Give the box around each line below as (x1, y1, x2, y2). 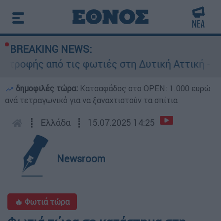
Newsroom (57, 152, 106, 165)
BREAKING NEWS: (10, 43, 92, 55)
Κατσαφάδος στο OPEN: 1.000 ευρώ (80, 83, 211, 93)
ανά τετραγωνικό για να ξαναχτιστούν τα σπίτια (5, 95, 178, 105)
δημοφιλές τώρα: (14, 83, 80, 93)
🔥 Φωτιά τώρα (15, 197, 70, 207)
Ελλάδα (40, 117, 71, 128)
